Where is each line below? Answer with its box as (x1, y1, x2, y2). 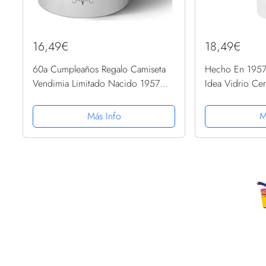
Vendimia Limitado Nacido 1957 (33, 76, 160, 90)
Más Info (87, 109, 121, 123)
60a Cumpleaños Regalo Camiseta (33, 62, 166, 76)
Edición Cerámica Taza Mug (33, 90, 142, 104)
